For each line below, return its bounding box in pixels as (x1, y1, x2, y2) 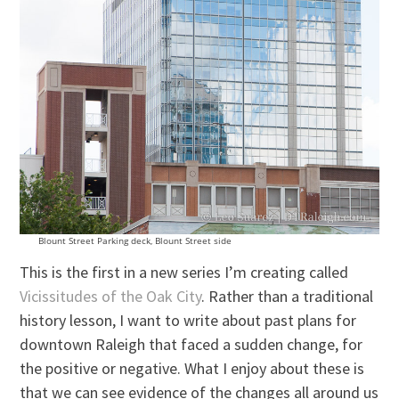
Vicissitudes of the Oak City (20, 286, 202, 307)
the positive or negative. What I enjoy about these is (20, 358, 365, 379)
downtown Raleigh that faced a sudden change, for (20, 334, 363, 355)
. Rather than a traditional (201, 286, 374, 307)
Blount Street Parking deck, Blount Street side (37, 234, 232, 248)
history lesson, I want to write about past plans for (20, 310, 357, 331)
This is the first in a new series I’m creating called (20, 262, 349, 283)
